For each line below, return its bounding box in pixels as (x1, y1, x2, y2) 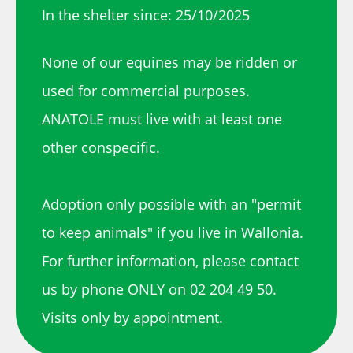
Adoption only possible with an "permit (41, 194, 301, 214)
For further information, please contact (41, 251, 299, 270)
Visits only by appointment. (41, 307, 223, 327)
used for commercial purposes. (41, 80, 250, 100)
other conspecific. (41, 137, 160, 157)
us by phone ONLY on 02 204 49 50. (41, 279, 277, 299)
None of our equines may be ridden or (41, 52, 297, 72)
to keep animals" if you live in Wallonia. (41, 222, 303, 242)
